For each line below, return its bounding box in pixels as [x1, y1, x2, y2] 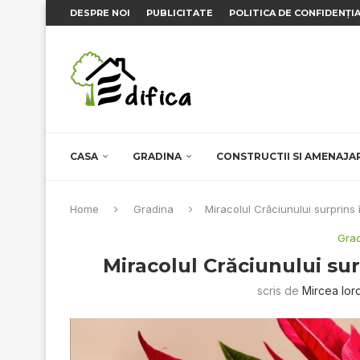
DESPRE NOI [70, 7, 130, 18]
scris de [257, 284, 303, 297]
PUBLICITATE [146, 7, 213, 18]
